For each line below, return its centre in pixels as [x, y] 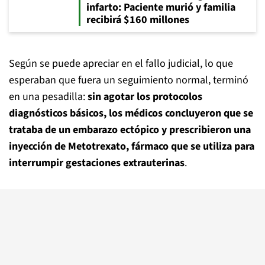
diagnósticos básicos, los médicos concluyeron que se [131, 113]
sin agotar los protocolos [145, 97]
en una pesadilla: [48, 97]
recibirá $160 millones [138, 20]
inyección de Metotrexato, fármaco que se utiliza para [132, 146]
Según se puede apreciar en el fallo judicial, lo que [121, 64]
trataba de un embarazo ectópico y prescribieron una [130, 130]
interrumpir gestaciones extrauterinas [97, 163]
